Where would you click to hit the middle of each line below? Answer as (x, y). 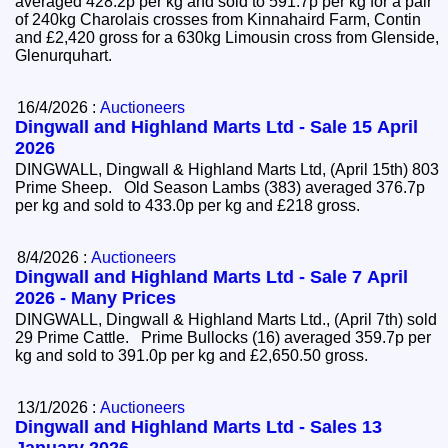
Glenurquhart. (68, 56)
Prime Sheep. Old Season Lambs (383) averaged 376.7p (220, 188)
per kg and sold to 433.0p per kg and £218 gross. (192, 206)
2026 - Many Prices (96, 298)
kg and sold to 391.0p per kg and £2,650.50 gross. (196, 356)
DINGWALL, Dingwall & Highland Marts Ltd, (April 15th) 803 (227, 170)
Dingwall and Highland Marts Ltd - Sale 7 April (212, 277)
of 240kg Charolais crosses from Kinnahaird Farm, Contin (218, 20)
